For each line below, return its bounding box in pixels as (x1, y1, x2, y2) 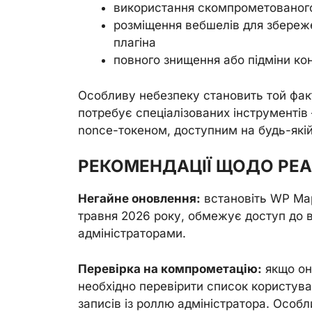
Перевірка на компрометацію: (78, 261, 262, 276)
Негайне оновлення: (78, 192, 201, 205)
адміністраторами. (78, 226, 186, 240)
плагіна (114, 36, 156, 49)
